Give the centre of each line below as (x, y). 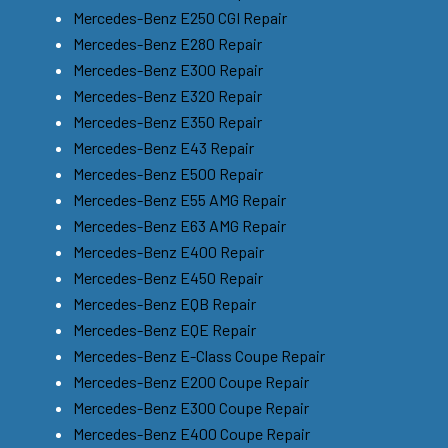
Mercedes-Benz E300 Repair (168, 69)
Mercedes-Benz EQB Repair (164, 303)
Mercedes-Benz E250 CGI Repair (180, 17)
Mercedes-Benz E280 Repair (167, 43)
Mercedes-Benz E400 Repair (168, 251)
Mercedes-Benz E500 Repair (168, 173)
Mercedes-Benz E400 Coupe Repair (191, 433)
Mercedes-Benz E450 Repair (168, 277)
